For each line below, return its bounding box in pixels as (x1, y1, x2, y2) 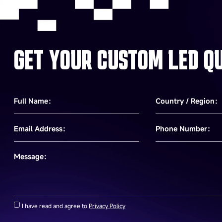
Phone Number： (155, 124, 214, 134)
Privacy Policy (89, 202, 125, 210)
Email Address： (14, 124, 69, 134)
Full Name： (14, 96, 55, 106)
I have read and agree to (22, 202, 89, 210)
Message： (14, 152, 51, 162)
